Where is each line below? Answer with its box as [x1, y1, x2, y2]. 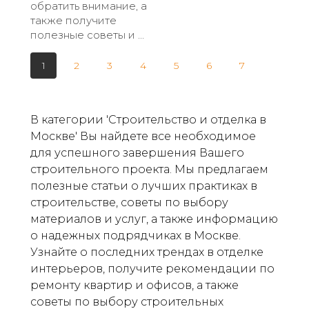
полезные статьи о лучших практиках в [30, 179, 257, 193]
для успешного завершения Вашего [30, 146, 244, 160]
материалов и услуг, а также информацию [30, 212, 278, 226]
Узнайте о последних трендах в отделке [30, 246, 263, 259]
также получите [30, 14, 117, 28]
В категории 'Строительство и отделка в [30, 113, 266, 127]
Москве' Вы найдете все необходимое [30, 130, 256, 143]
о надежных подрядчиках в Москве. [30, 229, 241, 243]
